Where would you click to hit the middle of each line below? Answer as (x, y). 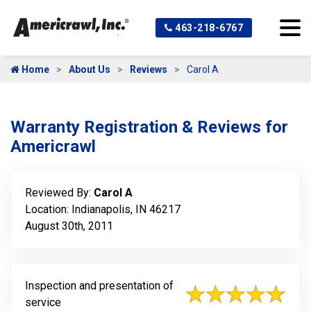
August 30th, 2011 (69, 226)
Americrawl (53, 146)
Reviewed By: (59, 193)
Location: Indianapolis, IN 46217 (103, 209)
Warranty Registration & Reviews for (149, 127)
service (43, 302)
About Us (90, 69)
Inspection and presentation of (99, 286)
